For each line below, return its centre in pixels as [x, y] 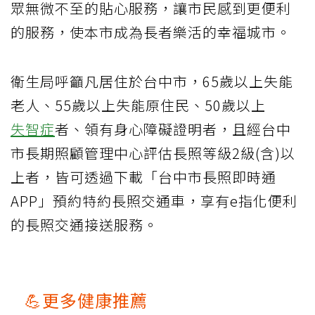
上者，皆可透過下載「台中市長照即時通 [143, 177]
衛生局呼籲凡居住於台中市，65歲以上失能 [152, 82]
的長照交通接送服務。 [84, 225]
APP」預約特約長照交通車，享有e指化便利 [154, 201]
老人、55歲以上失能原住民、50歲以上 [138, 105]
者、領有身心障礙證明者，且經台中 [173, 129]
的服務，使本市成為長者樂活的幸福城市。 [151, 32]
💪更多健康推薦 [86, 300]
